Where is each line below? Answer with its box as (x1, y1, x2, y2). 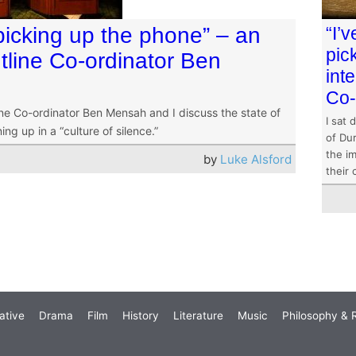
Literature (173, 309, 223, 323)
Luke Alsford (220, 152, 292, 167)
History (122, 309, 159, 323)
